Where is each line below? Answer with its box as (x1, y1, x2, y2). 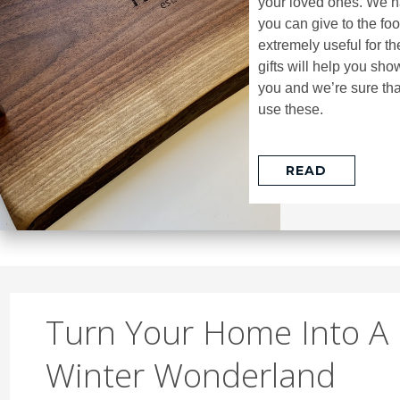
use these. (257, 102, 323, 118)
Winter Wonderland (45, 351, 336, 397)
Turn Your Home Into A (45, 308, 388, 354)
